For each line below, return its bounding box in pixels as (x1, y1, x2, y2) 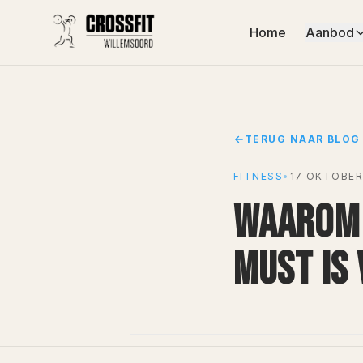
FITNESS (233, 170, 284, 182)
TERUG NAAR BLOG (245, 133, 361, 145)
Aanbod (305, 24, 354, 41)
